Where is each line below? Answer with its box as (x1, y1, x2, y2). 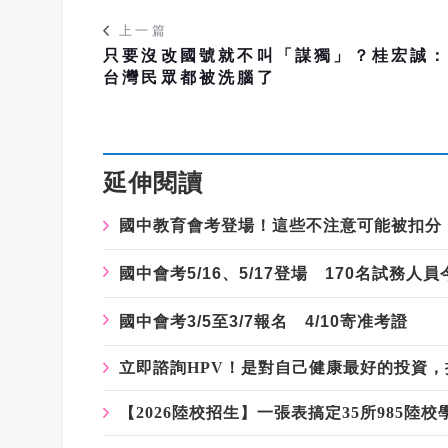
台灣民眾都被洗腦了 (103, 69, 276, 87)
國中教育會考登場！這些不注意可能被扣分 (119, 217, 442, 235)
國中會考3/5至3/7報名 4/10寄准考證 (119, 313, 408, 331)
